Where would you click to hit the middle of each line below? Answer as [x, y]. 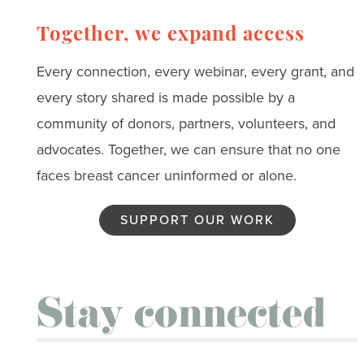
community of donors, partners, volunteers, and [186, 123]
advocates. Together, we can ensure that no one [188, 149]
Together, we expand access [170, 35]
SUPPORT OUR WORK [197, 219]
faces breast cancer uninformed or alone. [166, 175]
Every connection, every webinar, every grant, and [195, 71]
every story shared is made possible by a [165, 97]
